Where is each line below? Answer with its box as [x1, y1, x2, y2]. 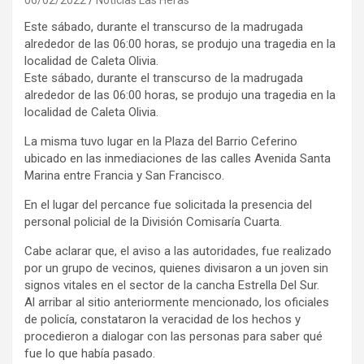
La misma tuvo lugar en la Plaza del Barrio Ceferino [24, 133, 297, 149]
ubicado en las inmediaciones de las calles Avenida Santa [24, 150, 331, 166]
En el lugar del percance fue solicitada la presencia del [24, 197, 312, 212]
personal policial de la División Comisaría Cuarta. [24, 214, 282, 229]
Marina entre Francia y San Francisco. [24, 167, 224, 183]
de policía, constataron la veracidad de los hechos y [24, 311, 301, 327]
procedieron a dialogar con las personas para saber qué [24, 328, 323, 344]
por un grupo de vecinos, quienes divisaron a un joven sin [24, 260, 328, 275]
